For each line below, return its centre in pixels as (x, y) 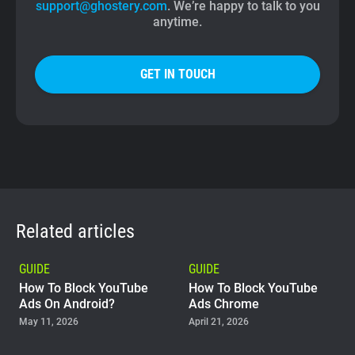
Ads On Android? (67, 304)
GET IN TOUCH (177, 74)
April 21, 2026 (219, 322)
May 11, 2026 (49, 322)
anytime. (177, 22)
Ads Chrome (224, 304)
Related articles (75, 232)
